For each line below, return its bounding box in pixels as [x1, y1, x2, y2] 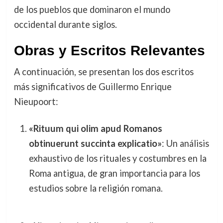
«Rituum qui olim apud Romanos [28, 122, 162, 134]
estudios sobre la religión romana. [28, 182, 163, 194]
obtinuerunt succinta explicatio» [28, 137, 162, 149]
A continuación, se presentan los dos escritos [13, 66, 194, 78]
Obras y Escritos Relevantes [13, 43, 205, 59]
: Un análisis [161, 137, 209, 149]
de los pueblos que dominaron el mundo [13, 4, 170, 15]
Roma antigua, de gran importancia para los [28, 167, 200, 179]
